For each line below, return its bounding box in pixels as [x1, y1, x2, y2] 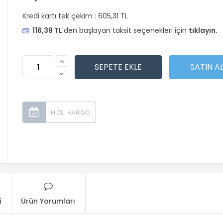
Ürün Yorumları [21, 196, 75, 206]
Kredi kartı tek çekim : [22, 11, 98, 21]
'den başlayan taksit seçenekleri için [62, 25, 189, 35]
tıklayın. [189, 25, 218, 35]
